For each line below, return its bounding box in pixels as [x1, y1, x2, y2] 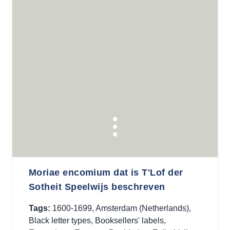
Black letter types [29, 216, 91, 225]
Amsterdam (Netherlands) [95, 204, 189, 213]
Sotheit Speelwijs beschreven [29, 182, 165, 192]
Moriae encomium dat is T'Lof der [29, 167, 183, 178]
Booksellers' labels [95, 216, 164, 225]
